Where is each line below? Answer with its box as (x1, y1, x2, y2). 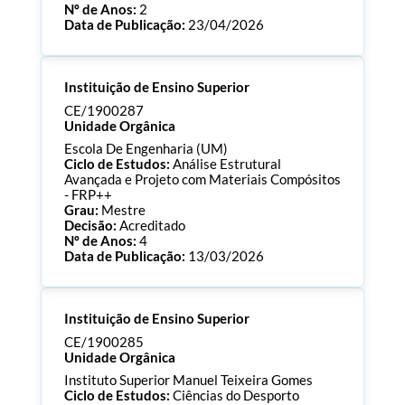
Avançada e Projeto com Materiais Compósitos (63, 172, 341, 188)
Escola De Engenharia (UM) (63, 141, 228, 157)
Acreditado (118, 218, 185, 234)
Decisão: (63, 218, 119, 234)
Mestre (100, 202, 146, 219)
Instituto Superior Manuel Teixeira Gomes (63, 372, 313, 389)
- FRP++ (63, 187, 112, 203)
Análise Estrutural (172, 156, 281, 173)
